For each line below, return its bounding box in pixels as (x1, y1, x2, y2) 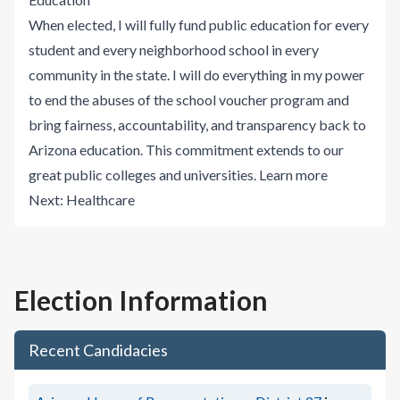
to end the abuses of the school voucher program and (29, 91, 349, 108)
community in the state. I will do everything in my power (29, 66, 364, 83)
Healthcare (66, 191, 135, 208)
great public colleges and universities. (29, 166, 256, 183)
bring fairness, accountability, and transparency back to (29, 116, 366, 133)
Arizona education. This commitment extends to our (29, 141, 344, 158)
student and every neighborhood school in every (29, 41, 319, 58)
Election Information (14, 284, 268, 316)
